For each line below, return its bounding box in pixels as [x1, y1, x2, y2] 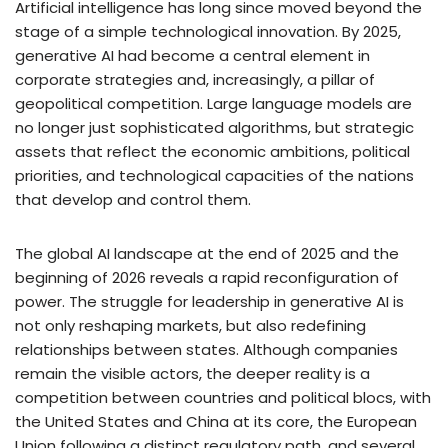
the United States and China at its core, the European [15, 410, 417, 432]
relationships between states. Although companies [15, 338, 398, 360]
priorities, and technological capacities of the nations [15, 164, 414, 186]
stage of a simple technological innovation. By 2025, [15, 20, 401, 42]
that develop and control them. [15, 188, 251, 210]
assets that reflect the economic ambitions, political [15, 140, 410, 162]
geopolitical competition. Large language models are [15, 92, 412, 114]
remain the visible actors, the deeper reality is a [15, 362, 370, 384]
